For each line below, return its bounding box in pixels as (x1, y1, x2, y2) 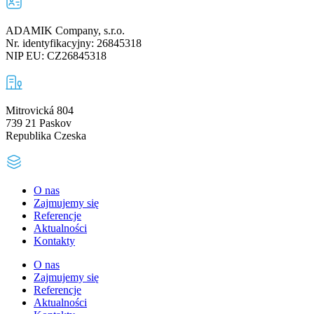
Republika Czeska (6, 129, 86, 142)
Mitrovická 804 (6, 104, 74, 116)
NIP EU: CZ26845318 (6, 49, 107, 62)
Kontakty (34, 234, 75, 247)
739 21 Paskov (6, 116, 71, 129)
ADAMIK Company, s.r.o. (6, 24, 125, 36)
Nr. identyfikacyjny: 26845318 (6, 36, 142, 49)
